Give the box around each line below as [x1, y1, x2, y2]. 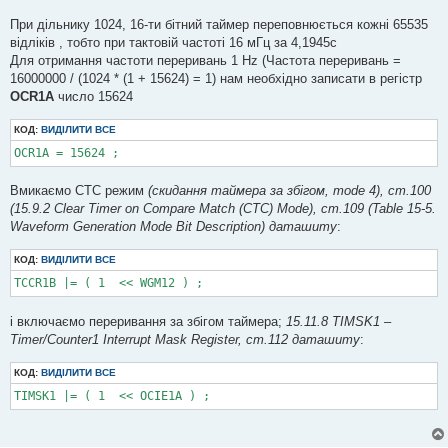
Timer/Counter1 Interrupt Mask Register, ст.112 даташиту [10, 331, 360, 347]
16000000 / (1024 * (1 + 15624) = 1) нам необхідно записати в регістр [10, 70, 422, 86]
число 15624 [54, 88, 133, 104]
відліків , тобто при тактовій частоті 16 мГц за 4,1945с [10, 34, 337, 50]
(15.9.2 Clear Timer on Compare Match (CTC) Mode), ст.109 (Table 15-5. [10, 201, 436, 217]
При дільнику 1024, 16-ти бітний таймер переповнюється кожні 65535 [10, 16, 428, 32]
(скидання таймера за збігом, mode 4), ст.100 [148, 183, 431, 199]
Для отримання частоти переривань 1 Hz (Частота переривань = [10, 52, 401, 68]
